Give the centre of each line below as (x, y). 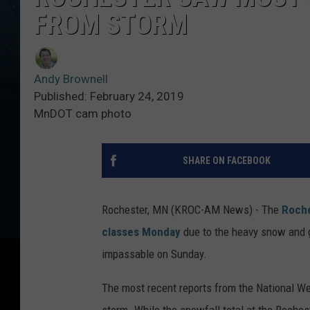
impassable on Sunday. (154, 254)
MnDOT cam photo (83, 113)
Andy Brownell (71, 79)
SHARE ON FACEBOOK (226, 160)
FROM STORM (111, 24)
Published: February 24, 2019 (109, 96)
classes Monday (141, 231)
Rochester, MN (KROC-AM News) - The (192, 209)
